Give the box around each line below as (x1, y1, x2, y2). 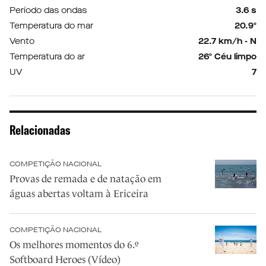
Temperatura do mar (9, 20, 93, 32)
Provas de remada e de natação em (9, 173, 161, 185)
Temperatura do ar (9, 51, 85, 63)
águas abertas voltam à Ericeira (9, 188, 148, 200)
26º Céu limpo (198, 51, 256, 63)
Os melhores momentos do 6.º (9, 239, 138, 251)
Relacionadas (9, 122, 71, 139)
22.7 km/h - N (198, 36, 256, 47)
